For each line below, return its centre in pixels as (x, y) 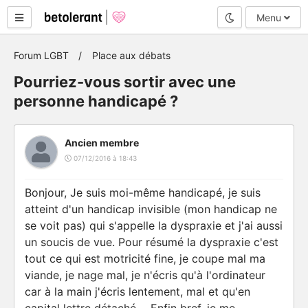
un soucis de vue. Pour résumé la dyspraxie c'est (152, 242)
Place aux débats (131, 55)
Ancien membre (102, 143)
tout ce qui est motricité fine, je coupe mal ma (145, 258)
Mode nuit (256, 16)
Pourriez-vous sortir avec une (125, 82)
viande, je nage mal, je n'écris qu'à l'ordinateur (145, 275)
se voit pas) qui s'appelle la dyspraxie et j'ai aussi (154, 225)
